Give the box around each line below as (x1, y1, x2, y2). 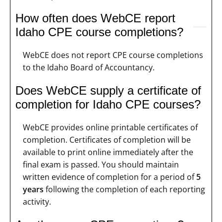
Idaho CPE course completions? (15, 25, 183, 39)
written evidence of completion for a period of (23, 171, 196, 183)
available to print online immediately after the (23, 147, 193, 158)
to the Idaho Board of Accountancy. (23, 62, 155, 73)
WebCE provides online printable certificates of (23, 122, 198, 133)
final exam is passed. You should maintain (23, 159, 179, 170)
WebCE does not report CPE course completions (23, 50, 203, 61)
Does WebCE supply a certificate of (15, 84, 201, 98)
